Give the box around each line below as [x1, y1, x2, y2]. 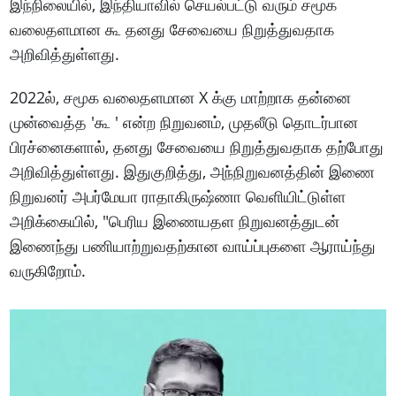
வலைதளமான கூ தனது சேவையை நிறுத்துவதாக [10, 19, 335, 41]
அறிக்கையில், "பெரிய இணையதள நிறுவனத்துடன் [10, 210, 340, 232]
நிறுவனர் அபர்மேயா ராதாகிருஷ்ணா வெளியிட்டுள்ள [10, 186, 346, 208]
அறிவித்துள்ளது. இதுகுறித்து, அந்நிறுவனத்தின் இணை [10, 161, 376, 183]
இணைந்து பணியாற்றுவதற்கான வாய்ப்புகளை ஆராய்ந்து [10, 235, 377, 257]
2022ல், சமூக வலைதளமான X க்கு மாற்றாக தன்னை [10, 87, 352, 109]
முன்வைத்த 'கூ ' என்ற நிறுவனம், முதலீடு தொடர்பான [10, 111, 359, 133]
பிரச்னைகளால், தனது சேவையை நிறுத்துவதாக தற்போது [10, 136, 385, 158]
